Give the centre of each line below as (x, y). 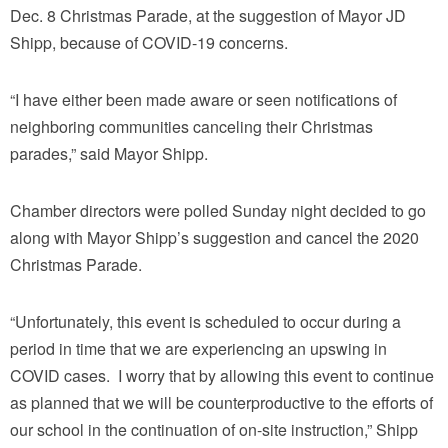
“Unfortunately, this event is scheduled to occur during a (205, 322)
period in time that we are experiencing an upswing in (198, 349)
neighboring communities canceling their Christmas (191, 127)
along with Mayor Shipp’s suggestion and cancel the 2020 (214, 238)
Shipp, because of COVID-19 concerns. (149, 43)
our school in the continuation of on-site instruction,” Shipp (214, 430)
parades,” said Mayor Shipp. (109, 154)
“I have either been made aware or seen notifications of (203, 100)
